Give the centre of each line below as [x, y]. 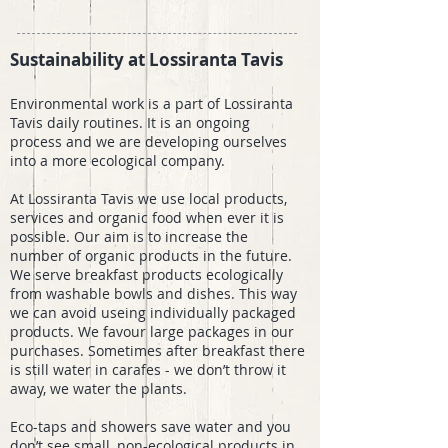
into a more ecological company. [117, 160]
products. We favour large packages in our [152, 331]
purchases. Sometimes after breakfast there [157, 350]
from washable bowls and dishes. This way [153, 293]
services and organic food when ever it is [147, 217]
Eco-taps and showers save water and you [150, 426]
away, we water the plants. [98, 388]
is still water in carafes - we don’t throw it [148, 369]
